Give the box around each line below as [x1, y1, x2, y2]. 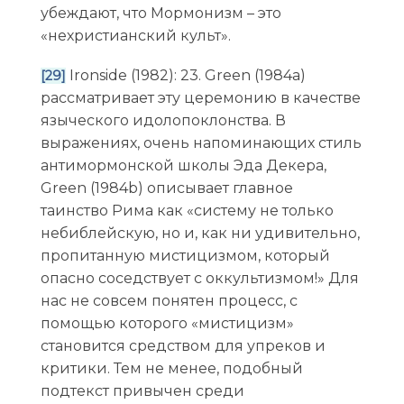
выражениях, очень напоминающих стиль [40, 134, 362, 152]
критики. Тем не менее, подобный [40, 360, 303, 378]
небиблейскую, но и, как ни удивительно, [40, 225, 360, 243]
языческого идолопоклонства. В [40, 112, 286, 130]
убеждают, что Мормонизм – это [40, 4, 281, 22]
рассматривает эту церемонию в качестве [40, 89, 361, 107]
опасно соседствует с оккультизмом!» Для [40, 270, 359, 288]
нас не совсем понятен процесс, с [40, 292, 298, 310]
